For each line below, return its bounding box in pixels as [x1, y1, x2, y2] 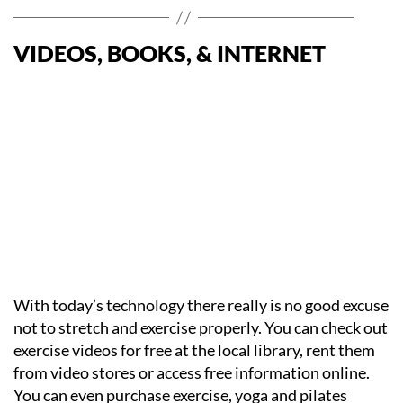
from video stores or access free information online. [13, 363, 370, 382]
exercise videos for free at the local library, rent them [13, 340, 375, 360]
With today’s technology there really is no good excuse [13, 295, 389, 315]
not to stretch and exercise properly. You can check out [13, 318, 388, 337]
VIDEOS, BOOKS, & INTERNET [13, 40, 326, 67]
